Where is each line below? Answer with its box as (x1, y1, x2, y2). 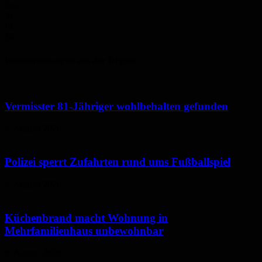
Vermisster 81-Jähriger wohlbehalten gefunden (5, 99, 228, 112)
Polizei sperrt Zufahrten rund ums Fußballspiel (5, 156, 230, 168)
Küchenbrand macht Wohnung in (5, 211, 168, 224)
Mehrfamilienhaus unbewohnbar (5, 224, 163, 237)
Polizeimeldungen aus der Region (5, 55, 136, 65)
